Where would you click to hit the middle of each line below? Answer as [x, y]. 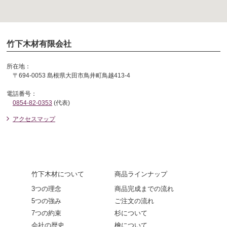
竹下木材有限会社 [39, 43]
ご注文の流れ [134, 201]
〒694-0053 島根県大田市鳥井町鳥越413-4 [68, 75]
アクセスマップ [34, 119]
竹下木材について [58, 174]
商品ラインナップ [141, 174]
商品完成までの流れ [144, 188]
